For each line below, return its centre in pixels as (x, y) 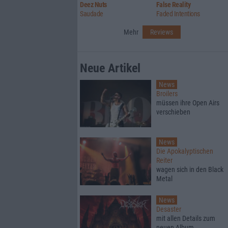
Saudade (92, 13)
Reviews (162, 32)
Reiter (164, 161)
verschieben (173, 112)
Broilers (167, 93)
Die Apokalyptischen (185, 151)
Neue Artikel (110, 68)
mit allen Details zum (186, 218)
